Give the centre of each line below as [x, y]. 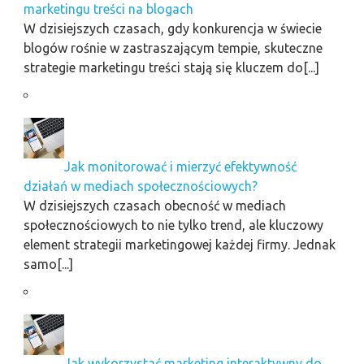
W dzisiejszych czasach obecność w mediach [154, 206]
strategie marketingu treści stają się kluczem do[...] [171, 68]
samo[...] [48, 264]
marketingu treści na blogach [108, 9]
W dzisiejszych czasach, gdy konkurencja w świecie [172, 29]
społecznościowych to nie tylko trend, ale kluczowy [173, 225]
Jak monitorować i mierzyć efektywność [180, 167]
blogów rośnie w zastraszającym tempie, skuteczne [173, 48]
